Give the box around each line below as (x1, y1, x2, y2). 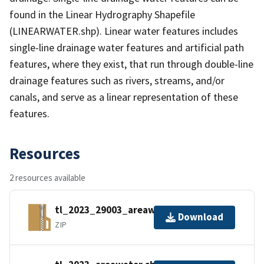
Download (178, 210, 223, 224)
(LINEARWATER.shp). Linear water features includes (9, 24, 238, 38)
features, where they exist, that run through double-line (9, 57, 253, 71)
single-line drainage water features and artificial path (9, 40, 244, 54)
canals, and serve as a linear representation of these (9, 90, 238, 104)
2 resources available (9, 171, 85, 183)
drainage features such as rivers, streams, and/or (9, 73, 225, 87)
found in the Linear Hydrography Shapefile (9, 7, 195, 21)
